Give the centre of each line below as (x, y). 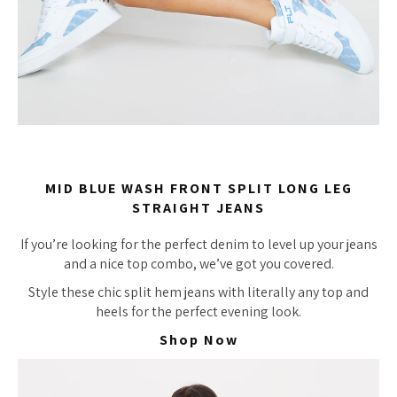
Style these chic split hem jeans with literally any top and (198, 292)
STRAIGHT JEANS (198, 207)
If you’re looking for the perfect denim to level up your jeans (198, 244)
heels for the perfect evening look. (198, 311)
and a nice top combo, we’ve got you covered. (198, 263)
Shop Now (198, 339)
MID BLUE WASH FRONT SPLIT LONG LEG (198, 188)
